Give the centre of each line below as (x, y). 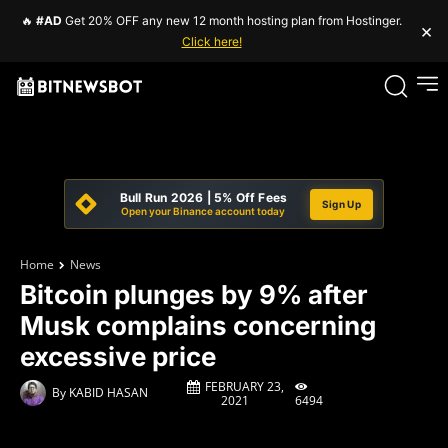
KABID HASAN (108, 393)
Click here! (211, 41)
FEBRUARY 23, (244, 386)
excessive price (118, 356)
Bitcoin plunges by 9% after (194, 294)
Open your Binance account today (203, 211)
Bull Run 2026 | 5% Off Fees (203, 197)
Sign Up (341, 203)
